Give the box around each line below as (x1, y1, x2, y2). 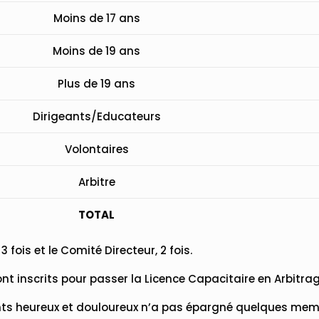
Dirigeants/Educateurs (32, 108, 161, 124)
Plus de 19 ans (58, 75, 136, 91)
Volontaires (64, 141, 129, 157)
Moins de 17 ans (53, 10, 140, 26)
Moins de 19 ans (53, 43, 141, 58)
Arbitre (78, 174, 115, 189)
